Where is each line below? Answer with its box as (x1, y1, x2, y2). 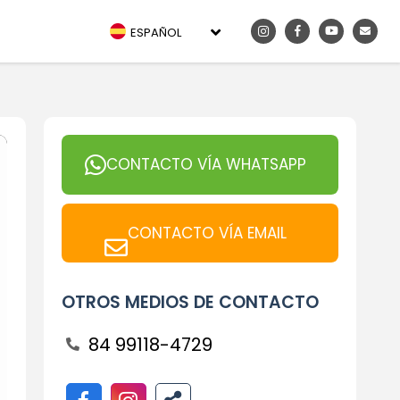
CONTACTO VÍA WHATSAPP (105, 154, 306, 175)
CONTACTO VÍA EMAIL (127, 221, 287, 244)
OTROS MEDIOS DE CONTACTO (61, 290, 319, 314)
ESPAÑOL (130, 23, 181, 41)
